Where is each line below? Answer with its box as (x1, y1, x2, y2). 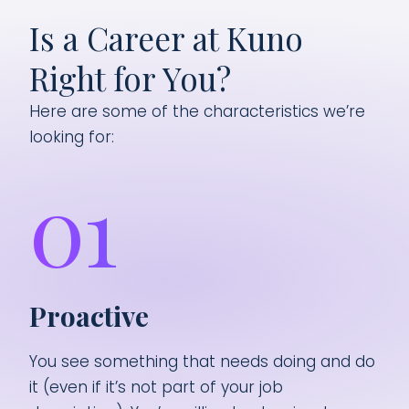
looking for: (29, 126, 114, 148)
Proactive (29, 298, 149, 334)
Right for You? (29, 57, 231, 100)
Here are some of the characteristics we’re (29, 100, 365, 122)
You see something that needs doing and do (29, 351, 375, 372)
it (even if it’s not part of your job (29, 376, 283, 398)
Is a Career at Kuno (29, 16, 303, 59)
